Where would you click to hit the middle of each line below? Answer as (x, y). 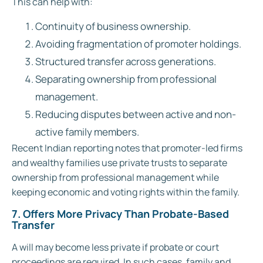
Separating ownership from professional (126, 79)
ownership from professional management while (115, 178)
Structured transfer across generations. (126, 62)
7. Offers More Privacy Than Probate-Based (120, 213)
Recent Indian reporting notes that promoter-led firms (127, 148)
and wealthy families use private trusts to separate (119, 163)
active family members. (87, 132)
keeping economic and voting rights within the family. (126, 192)
